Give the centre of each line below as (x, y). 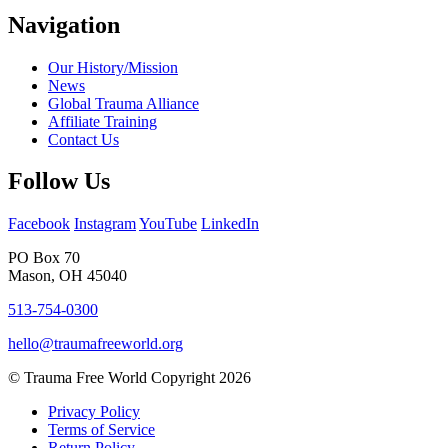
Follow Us (59, 181)
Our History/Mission (113, 67)
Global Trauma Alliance (123, 103)
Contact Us (83, 139)
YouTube (168, 224)
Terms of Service (101, 430)
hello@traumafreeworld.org (95, 344)
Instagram (105, 224)
